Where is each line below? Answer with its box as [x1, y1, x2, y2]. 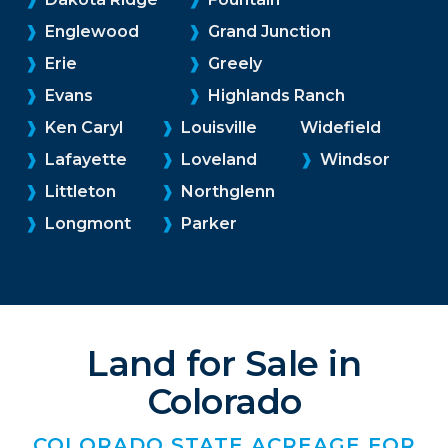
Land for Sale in [87, 341, 361, 385]
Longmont [41, 213, 131, 233]
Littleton [41, 181, 116, 201]
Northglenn [177, 181, 275, 201]
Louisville [177, 117, 257, 137]
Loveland [177, 149, 257, 169]
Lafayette [41, 149, 127, 169]
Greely [204, 53, 262, 73]
